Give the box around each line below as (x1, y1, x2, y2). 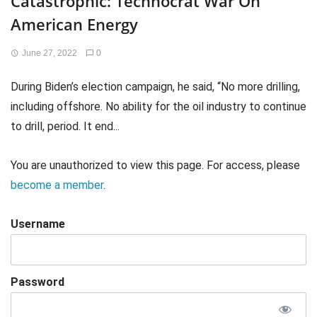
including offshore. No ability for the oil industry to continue (11, 100, 306, 113)
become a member (11, 178, 103, 192)
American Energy (11, 13, 138, 35)
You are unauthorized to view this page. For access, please (11, 158, 300, 173)
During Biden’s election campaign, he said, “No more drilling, (11, 80, 300, 93)
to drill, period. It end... (11, 120, 120, 133)
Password (11, 275, 64, 289)
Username (11, 217, 65, 231)
